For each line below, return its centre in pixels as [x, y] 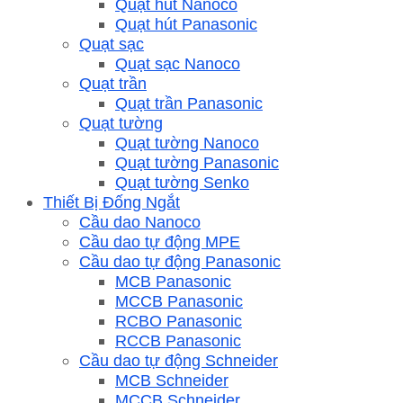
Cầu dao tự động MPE [160, 241]
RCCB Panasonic [178, 340]
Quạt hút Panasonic [186, 23]
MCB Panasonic [173, 281]
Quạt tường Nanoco [187, 142]
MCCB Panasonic [179, 300]
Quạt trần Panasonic [189, 103]
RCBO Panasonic [179, 320]
